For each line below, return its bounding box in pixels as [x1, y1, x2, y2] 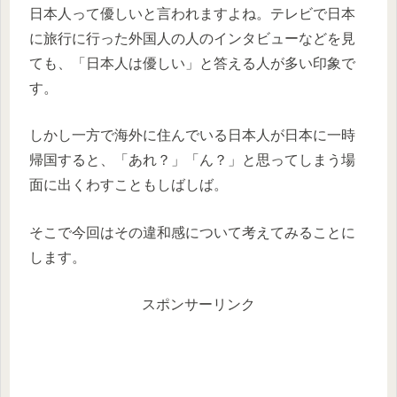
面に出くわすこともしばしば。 [29, 177, 228, 193]
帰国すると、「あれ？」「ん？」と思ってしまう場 [29, 152, 355, 168]
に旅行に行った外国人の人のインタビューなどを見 [29, 30, 355, 46]
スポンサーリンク [142, 297, 255, 313]
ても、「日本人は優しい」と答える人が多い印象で [29, 55, 355, 71]
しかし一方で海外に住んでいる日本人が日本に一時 [29, 128, 355, 144]
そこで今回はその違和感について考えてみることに [29, 224, 355, 240]
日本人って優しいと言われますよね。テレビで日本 [29, 5, 355, 21]
